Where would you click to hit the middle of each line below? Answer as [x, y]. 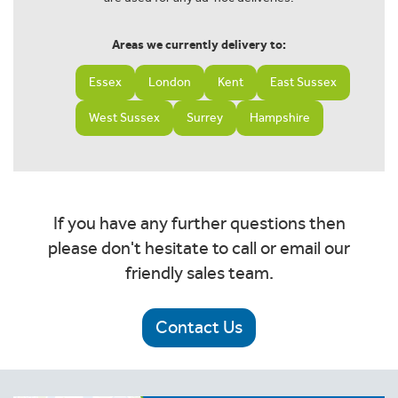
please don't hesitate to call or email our [199, 248]
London [170, 82]
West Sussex [124, 118]
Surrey [205, 118]
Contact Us [199, 327]
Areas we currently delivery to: [199, 45]
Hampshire [280, 118]
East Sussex [303, 82]
